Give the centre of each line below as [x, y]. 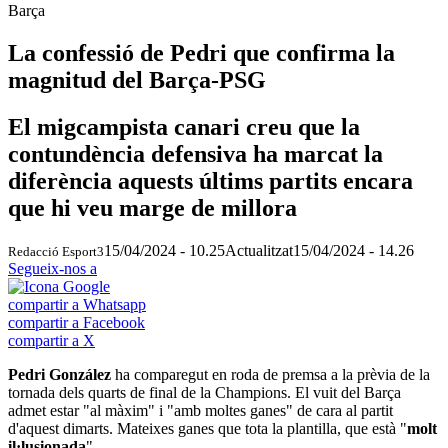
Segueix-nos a [52, 268]
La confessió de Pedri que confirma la [201, 52]
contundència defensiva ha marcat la [195, 153]
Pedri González [61, 374]
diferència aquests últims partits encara [210, 180]
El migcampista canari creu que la [184, 126]
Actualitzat [259, 250]
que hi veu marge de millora [152, 207]
